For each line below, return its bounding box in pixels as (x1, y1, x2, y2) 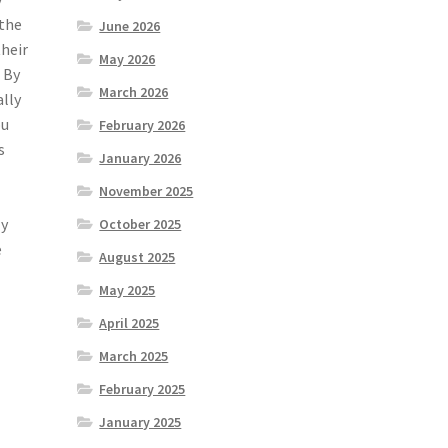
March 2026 (99, 83, 169, 102)
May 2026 (99, 50, 156, 69)
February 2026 (99, 116, 186, 135)
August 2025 (99, 248, 176, 267)
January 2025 (99, 413, 182, 432)
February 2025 (99, 380, 186, 399)
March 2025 (99, 347, 169, 366)
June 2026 (99, 17, 161, 36)
